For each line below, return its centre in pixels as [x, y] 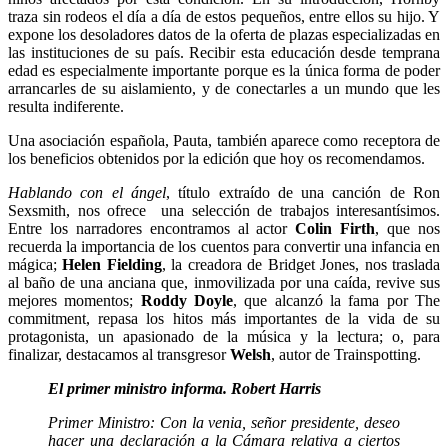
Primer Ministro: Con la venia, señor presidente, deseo [224, 423]
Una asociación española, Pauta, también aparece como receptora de [224, 141]
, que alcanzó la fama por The [337, 301]
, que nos [408, 229]
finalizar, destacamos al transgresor [117, 355]
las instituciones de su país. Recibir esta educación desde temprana [224, 53]
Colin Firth [335, 229]
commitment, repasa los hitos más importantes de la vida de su [224, 319]
